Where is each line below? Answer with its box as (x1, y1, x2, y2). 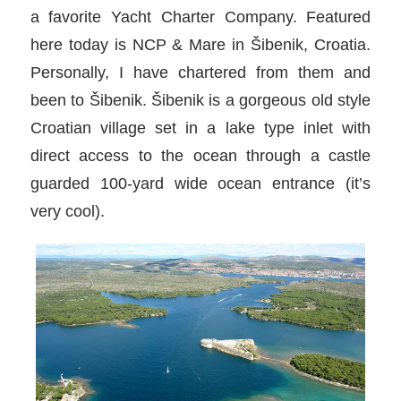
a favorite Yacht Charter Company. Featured (30, 6, 371, 26)
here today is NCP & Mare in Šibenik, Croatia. (30, 34, 371, 54)
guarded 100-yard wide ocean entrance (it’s (30, 173, 371, 192)
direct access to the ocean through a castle (30, 145, 371, 165)
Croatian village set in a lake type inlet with (30, 117, 371, 137)
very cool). (30, 200, 105, 220)
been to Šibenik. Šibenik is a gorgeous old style (30, 90, 371, 109)
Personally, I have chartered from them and (30, 62, 371, 81)
